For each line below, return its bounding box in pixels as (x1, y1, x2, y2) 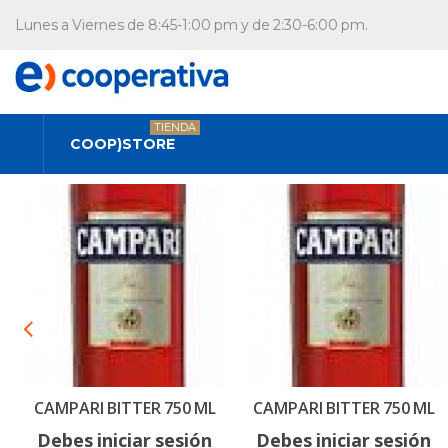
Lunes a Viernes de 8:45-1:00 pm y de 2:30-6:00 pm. (15, 16, 368, 34)
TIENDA (154, 119, 196, 134)
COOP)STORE (70, 134, 175, 153)
